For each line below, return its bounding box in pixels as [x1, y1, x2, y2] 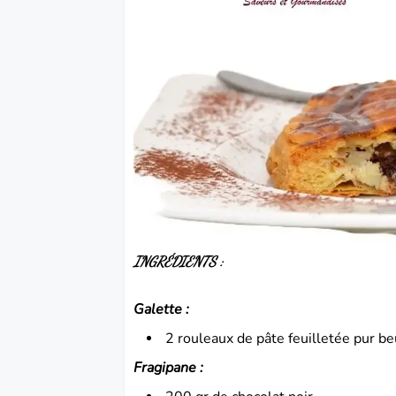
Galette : [133, 299, 190, 319]
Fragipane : [133, 357, 204, 377]
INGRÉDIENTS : [133, 252, 224, 270]
